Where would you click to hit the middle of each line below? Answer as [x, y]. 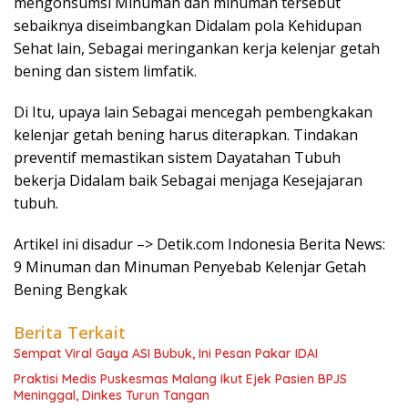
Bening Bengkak [71, 290]
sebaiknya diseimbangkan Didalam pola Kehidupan [188, 25]
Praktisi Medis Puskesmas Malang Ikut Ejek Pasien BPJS [180, 379]
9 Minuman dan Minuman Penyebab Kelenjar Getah [190, 267]
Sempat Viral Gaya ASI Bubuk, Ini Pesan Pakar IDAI [166, 353]
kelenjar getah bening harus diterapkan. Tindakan [186, 135]
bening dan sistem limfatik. [105, 71]
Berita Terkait [70, 332]
